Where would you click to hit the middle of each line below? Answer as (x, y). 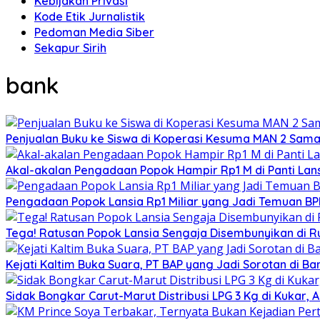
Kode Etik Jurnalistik (90, 16)
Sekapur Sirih (70, 48)
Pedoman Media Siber (94, 32)
